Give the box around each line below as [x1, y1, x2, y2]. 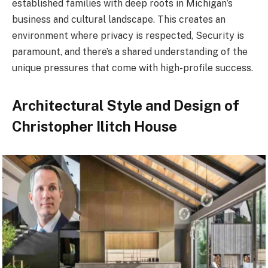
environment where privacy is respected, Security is [12, 30, 244, 42]
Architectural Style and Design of [12, 97, 239, 114]
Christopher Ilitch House [12, 118, 177, 135]
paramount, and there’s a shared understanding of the [12, 46, 248, 58]
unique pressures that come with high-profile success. [12, 62, 253, 74]
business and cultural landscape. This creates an [12, 14, 226, 26]
